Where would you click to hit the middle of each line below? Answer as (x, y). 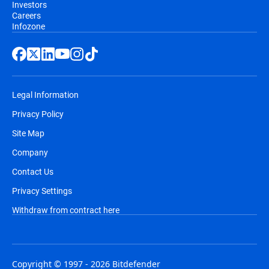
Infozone (29, 26)
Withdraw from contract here (66, 210)
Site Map (28, 133)
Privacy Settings (42, 191)
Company (30, 153)
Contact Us (33, 172)
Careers (26, 16)
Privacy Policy (38, 114)
